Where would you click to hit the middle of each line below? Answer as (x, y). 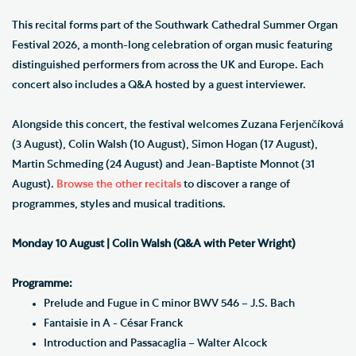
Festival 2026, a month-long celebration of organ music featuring (172, 45)
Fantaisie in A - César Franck (114, 323)
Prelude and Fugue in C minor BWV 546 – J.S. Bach (169, 303)
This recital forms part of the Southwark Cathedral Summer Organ (175, 25)
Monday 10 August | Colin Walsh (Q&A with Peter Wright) (154, 244)
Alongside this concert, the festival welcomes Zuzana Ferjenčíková (178, 124)
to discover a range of (236, 184)
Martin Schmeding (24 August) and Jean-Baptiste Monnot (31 (163, 164)
